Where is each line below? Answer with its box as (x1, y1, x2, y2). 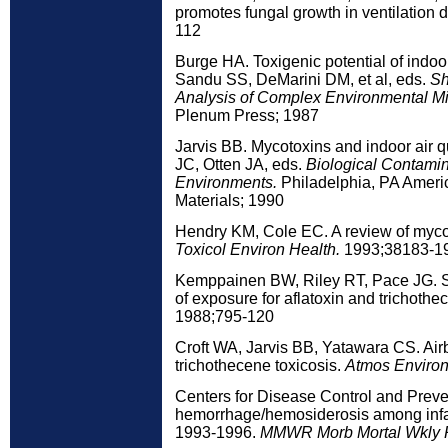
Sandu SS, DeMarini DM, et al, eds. (175, 71, 430, 88)
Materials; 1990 (175, 192, 284, 209)
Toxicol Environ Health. (175, 241, 344, 258)
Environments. (175, 174, 281, 191)
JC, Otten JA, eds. (175, 156, 306, 173)
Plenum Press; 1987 (175, 107, 319, 124)
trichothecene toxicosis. (175, 357, 345, 374)
